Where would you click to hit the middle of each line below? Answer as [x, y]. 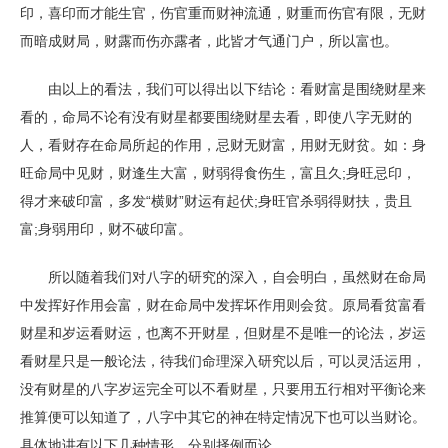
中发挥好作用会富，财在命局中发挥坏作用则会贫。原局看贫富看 [223, 305]
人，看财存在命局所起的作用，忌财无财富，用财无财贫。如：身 [223, 145]
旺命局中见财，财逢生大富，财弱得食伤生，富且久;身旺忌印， [218, 173]
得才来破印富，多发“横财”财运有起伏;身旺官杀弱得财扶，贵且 [216, 201]
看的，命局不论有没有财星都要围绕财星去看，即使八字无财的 [216, 117]
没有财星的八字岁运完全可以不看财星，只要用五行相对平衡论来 [223, 389]
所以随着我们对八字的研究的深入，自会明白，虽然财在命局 [223, 277]
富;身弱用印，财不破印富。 [106, 229]
